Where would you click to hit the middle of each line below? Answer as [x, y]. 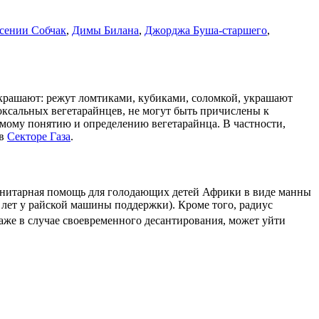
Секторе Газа [39, 137]
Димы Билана [105, 31]
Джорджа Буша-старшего [206, 31]
